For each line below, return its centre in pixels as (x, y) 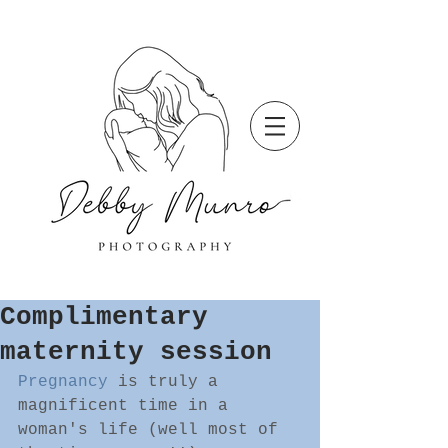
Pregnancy (63, 382)
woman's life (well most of (153, 430)
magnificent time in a (128, 406)
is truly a (168, 382)
